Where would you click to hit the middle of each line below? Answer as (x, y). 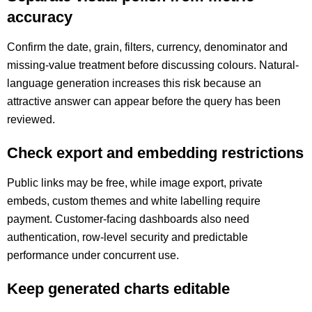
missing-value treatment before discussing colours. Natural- (153, 65)
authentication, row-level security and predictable (127, 237)
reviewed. (31, 119)
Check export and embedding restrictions (155, 153)
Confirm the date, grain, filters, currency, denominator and (147, 47)
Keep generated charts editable (118, 289)
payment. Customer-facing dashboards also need (128, 219)
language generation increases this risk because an (134, 83)
